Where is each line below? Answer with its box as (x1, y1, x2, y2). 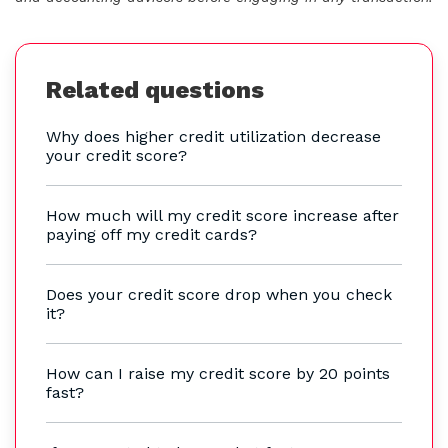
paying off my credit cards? (46, 224, 257, 244)
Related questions (46, 75, 264, 104)
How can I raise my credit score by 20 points (46, 363, 390, 383)
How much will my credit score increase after (46, 205, 399, 225)
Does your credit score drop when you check (46, 284, 392, 304)
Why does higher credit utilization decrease (46, 126, 381, 146)
